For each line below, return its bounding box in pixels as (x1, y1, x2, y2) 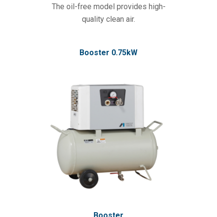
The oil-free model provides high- (51, 2, 166, 12)
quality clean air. (82, 15, 135, 24)
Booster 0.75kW (79, 48, 138, 58)
